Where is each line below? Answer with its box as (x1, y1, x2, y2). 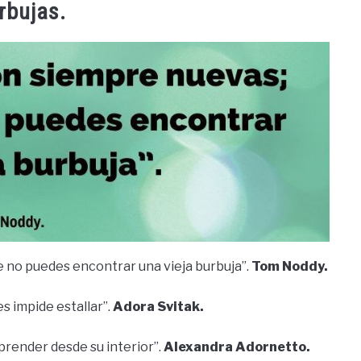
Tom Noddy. (251, 258, 328, 274)
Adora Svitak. (110, 298, 204, 314)
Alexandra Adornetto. (164, 338, 310, 355)
